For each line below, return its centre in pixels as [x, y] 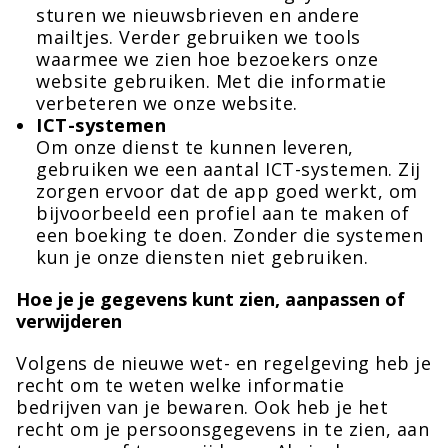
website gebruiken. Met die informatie [211, 81]
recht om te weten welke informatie [180, 385]
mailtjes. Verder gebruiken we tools [198, 37]
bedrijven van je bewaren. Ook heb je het [202, 407]
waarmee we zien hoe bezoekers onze [207, 59]
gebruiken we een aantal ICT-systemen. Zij [228, 169]
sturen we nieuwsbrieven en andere [198, 15]
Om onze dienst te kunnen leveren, [195, 147]
